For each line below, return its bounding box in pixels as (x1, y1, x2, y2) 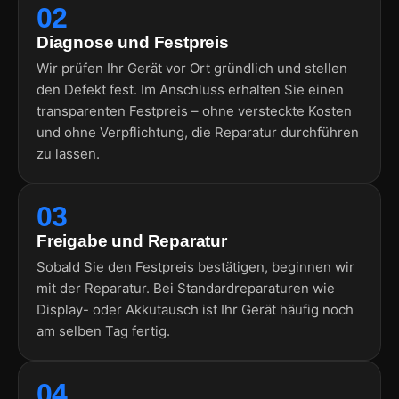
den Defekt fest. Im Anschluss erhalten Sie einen (37, 80, 344, 98)
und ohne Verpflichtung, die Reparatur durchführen (37, 123, 359, 141)
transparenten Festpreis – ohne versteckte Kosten (37, 102, 352, 119)
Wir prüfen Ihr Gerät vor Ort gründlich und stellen (37, 59, 347, 77)
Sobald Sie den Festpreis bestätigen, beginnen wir (37, 257, 354, 275)
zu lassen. (37, 144, 100, 162)
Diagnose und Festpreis (37, 32, 229, 52)
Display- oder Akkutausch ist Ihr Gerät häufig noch (37, 300, 354, 318)
